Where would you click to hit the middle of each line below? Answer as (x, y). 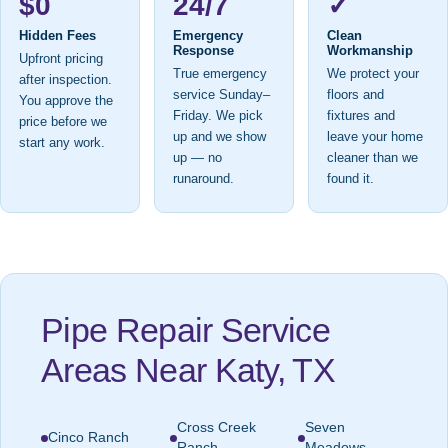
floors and (355, 95)
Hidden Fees (57, 36)
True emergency (220, 74)
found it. (350, 179)
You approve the (66, 101)
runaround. (203, 179)
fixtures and (361, 116)
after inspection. (65, 80)
